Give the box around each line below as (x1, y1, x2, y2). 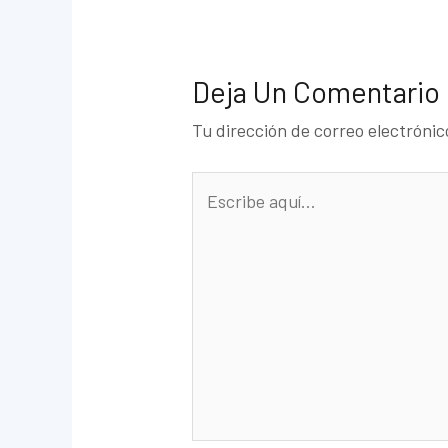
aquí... (191, 204, 239, 227)
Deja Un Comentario (192, 73, 441, 109)
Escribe (191, 174, 250, 197)
